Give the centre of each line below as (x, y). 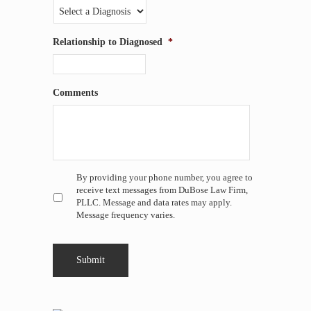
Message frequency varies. (126, 216)
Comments (75, 93)
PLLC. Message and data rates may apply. (154, 203)
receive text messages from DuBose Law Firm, (162, 191)
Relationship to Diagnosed (108, 42)
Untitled (70, 178)
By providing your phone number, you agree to (165, 178)
